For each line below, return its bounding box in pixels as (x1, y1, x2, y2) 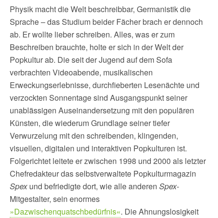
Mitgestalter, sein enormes (10, 193, 100, 204)
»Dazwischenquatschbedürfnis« (10, 206, 121, 217)
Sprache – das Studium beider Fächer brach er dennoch (10, 16, 203, 27)
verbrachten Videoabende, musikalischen (10, 67, 153, 78)
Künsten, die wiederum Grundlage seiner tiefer (10, 117, 170, 128)
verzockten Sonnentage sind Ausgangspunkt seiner (10, 92, 187, 103)
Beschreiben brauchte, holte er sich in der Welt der (10, 41, 183, 53)
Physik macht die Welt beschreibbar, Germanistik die (10, 3, 191, 15)
